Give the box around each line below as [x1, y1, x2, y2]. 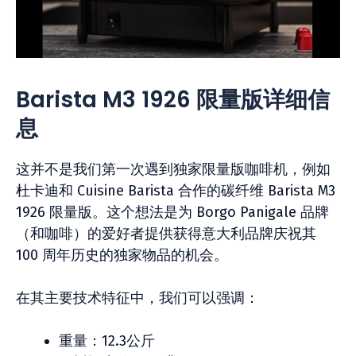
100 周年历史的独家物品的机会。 [16, 246, 228, 264]
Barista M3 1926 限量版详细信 [16, 84, 330, 115]
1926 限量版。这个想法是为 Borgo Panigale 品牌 [16, 203, 329, 221]
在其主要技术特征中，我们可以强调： [16, 289, 259, 307]
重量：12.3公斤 [59, 332, 155, 350]
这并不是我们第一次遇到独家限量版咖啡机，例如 [16, 161, 331, 178]
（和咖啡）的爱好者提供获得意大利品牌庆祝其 [16, 225, 316, 242]
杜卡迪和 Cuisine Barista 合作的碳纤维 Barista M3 [16, 182, 335, 199]
